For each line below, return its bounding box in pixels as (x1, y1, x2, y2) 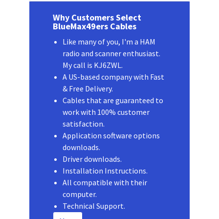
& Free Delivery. (62, 83, 113, 93)
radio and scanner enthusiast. (62, 48, 160, 58)
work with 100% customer (62, 107, 150, 117)
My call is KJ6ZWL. (62, 60, 123, 70)
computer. (62, 189, 97, 199)
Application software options (62, 130, 160, 140)
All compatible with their (62, 177, 147, 187)
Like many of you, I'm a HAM (62, 36, 155, 46)
